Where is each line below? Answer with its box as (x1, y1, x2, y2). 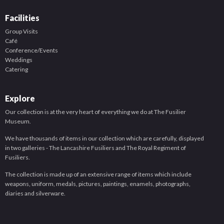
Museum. (5, 117, 31, 125)
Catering (5, 65, 28, 73)
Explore (5, 93, 35, 103)
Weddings (5, 56, 32, 63)
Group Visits (5, 27, 38, 35)
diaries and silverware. (5, 189, 65, 197)
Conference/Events (5, 46, 58, 54)
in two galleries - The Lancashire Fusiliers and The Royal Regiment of (5, 144, 186, 151)
